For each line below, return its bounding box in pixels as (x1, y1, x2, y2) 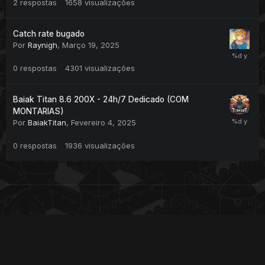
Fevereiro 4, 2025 (71, 117, 136, 127)
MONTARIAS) (13, 106, 64, 116)
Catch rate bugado (13, 28, 85, 38)
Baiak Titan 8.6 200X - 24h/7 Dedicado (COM (13, 94, 189, 104)
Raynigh (28, 40, 57, 50)
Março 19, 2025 (62, 40, 119, 50)
